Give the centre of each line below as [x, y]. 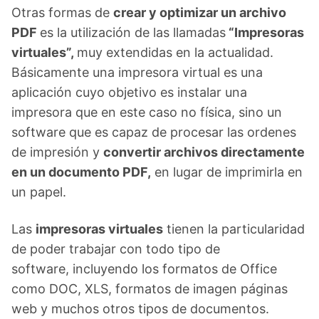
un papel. [39, 192]
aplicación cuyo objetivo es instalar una [129, 92]
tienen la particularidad [234, 229]
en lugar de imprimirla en [227, 172]
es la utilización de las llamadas [133, 32]
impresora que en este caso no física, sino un [147, 112]
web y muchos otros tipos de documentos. [140, 309]
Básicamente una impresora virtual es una [137, 72]
